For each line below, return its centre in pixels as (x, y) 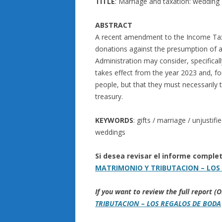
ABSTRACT (114, 25)
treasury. (109, 96)
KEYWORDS (114, 120)
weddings (110, 132)
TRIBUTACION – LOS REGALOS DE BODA (158, 203)
